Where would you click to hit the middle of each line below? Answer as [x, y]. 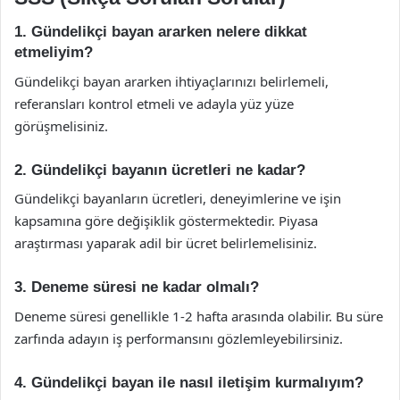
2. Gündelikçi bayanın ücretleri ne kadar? [160, 170]
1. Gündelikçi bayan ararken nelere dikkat [161, 32]
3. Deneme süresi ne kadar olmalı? [137, 287]
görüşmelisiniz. [61, 125]
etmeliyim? [54, 52]
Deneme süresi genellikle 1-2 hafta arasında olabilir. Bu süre [199, 316]
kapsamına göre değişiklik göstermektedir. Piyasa [166, 221]
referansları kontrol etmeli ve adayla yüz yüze [154, 103]
